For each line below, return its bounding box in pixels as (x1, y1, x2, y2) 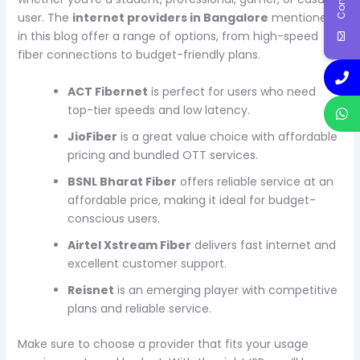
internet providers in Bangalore (72, 10, 268, 27)
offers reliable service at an (176, 173, 333, 190)
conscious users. (67, 210, 160, 227)
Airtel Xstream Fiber (67, 236, 191, 253)
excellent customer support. (67, 255, 227, 272)
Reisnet (67, 281, 114, 298)
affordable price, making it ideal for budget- (67, 191, 316, 208)
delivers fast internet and (190, 236, 336, 253)
